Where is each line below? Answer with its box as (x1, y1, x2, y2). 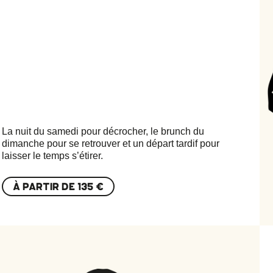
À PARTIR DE (13, 180, 78, 194)
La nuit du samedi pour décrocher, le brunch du (2, 126, 205, 136)
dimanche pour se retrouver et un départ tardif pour (2, 138, 220, 149)
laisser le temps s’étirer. (2, 150, 104, 161)
